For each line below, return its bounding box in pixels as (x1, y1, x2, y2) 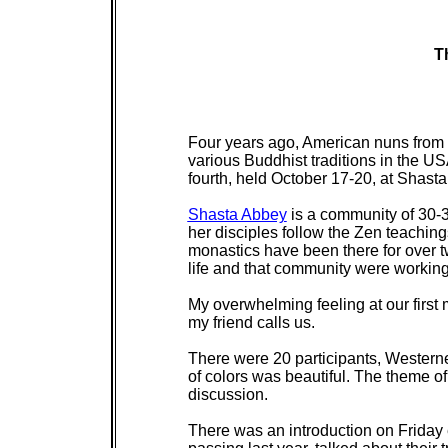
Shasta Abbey (187, 206, 287, 223)
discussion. (187, 386, 268, 403)
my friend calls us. (187, 314, 315, 331)
